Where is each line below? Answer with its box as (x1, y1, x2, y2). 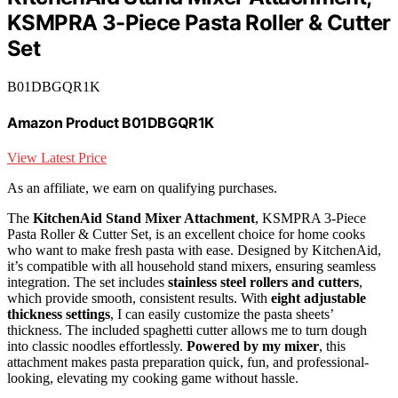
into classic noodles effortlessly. (7, 338, 187, 354)
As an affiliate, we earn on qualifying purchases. (7, 180, 277, 196)
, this (319, 338, 346, 354)
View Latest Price (7, 150, 107, 166)
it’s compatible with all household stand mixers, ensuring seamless (7, 259, 376, 275)
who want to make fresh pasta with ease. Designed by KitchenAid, (7, 243, 381, 259)
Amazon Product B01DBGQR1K (7, 113, 214, 131)
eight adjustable (271, 291, 366, 306)
